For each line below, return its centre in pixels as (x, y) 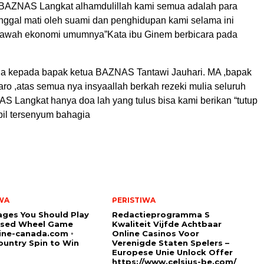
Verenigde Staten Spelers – (171, 243)
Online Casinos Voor (156, 234)
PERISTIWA (134, 200)
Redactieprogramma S (161, 215)
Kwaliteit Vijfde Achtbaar (167, 224)
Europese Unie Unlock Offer (172, 253)
